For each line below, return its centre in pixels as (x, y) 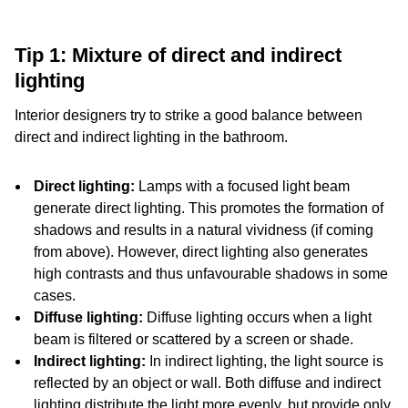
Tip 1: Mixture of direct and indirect (178, 55)
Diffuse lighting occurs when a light (257, 317)
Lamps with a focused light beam (242, 186)
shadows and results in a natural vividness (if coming (204, 230)
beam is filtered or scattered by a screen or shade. (194, 339)
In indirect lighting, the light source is (265, 361)
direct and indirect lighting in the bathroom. (151, 137)
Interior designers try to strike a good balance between (189, 115)
